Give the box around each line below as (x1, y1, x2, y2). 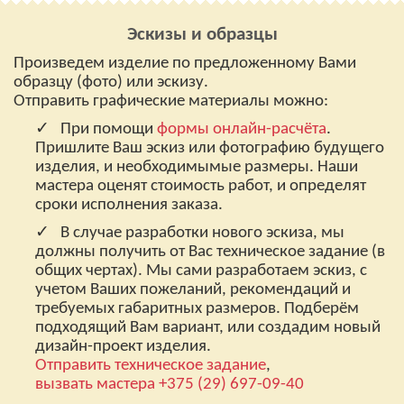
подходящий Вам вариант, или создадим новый (35, 319, 381, 336)
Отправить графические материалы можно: (14, 93, 328, 110)
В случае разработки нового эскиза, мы (60, 225, 344, 242)
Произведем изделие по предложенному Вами (14, 55, 356, 72)
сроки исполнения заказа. (35, 197, 223, 214)
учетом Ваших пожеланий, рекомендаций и (35, 281, 351, 298)
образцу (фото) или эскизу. (14, 74, 208, 91)
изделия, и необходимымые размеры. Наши (35, 159, 358, 176)
